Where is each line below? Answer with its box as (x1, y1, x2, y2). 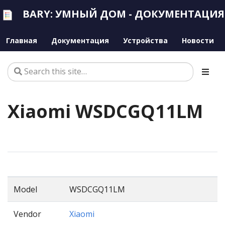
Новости (182, 35, 214, 45)
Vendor (14, 208, 41, 219)
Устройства (123, 35, 168, 45)
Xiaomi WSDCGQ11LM (8, 98, 203, 124)
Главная (6, 35, 37, 45)
